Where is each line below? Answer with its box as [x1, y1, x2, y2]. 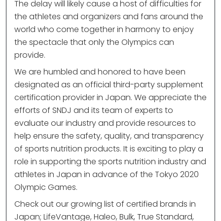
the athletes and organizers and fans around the [14, 11, 203, 23]
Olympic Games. [14, 182, 77, 193]
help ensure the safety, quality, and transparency [14, 130, 204, 142]
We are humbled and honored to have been [14, 66, 185, 78]
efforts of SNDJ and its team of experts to [14, 105, 173, 116]
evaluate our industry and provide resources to [14, 117, 196, 129]
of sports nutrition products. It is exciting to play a [14, 143, 203, 155]
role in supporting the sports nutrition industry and [14, 156, 206, 168]
